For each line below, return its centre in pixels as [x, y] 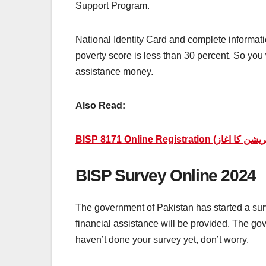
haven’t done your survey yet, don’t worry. [163, 239]
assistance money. [114, 71]
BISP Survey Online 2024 [166, 175]
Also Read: [100, 105]
